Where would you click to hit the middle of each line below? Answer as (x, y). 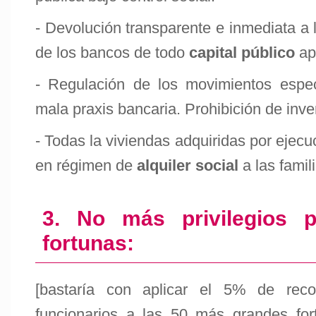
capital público (242, 53)
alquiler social (188, 165)
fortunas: (88, 243)
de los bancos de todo (112, 53)
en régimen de (86, 165)
